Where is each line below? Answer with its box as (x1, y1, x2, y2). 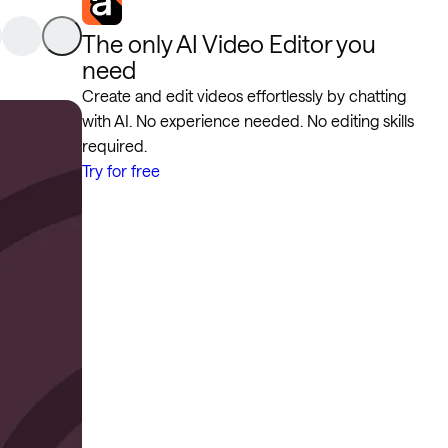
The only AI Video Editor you (82, 29, 376, 58)
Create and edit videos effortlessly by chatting (82, 86, 406, 105)
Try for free (82, 161, 160, 180)
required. (82, 136, 147, 155)
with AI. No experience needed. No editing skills (82, 111, 414, 130)
